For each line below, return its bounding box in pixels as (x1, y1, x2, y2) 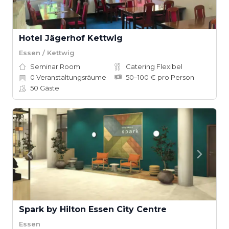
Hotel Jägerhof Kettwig (19, 33, 123, 43)
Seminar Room (30, 62, 80, 71)
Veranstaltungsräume (35, 73, 106, 81)
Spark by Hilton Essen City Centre (19, 204, 167, 214)
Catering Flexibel (126, 62, 182, 71)
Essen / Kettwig (19, 48, 75, 57)
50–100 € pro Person (126, 73, 194, 81)
